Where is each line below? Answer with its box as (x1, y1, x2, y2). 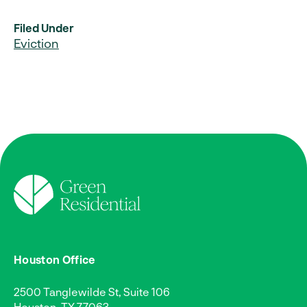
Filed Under (14, 21, 74, 35)
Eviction (14, 36, 59, 51)
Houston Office (14, 252, 96, 266)
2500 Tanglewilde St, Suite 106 (14, 284, 170, 298)
